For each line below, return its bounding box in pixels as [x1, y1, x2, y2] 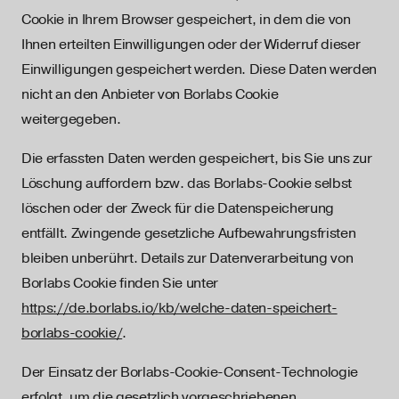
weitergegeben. [21, 110, 121, 128]
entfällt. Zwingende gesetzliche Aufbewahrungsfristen [21, 224, 356, 242]
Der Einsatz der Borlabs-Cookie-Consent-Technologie [21, 363, 358, 381]
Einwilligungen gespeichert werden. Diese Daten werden [21, 61, 378, 78]
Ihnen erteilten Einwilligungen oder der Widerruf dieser [21, 36, 361, 53]
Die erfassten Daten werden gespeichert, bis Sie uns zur [21, 150, 372, 167]
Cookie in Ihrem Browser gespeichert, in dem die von [21, 11, 351, 28]
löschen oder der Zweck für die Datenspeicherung [21, 199, 334, 217]
